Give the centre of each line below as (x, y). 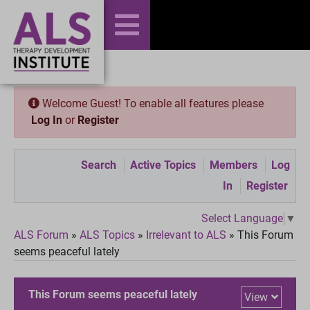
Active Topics (163, 165)
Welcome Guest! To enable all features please (152, 103)
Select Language (242, 218)
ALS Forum (43, 235)
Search (99, 165)
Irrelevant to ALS (186, 235)
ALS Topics (107, 235)
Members (234, 165)
